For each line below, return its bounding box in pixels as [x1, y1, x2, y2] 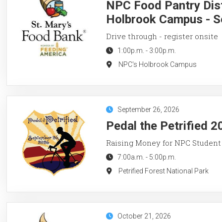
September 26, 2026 [117, 105, 179, 113]
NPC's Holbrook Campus [118, 60, 197, 68]
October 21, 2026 [117, 212, 171, 220]
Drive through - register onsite [106, 31, 218, 41]
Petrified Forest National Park [118, 166, 209, 175]
